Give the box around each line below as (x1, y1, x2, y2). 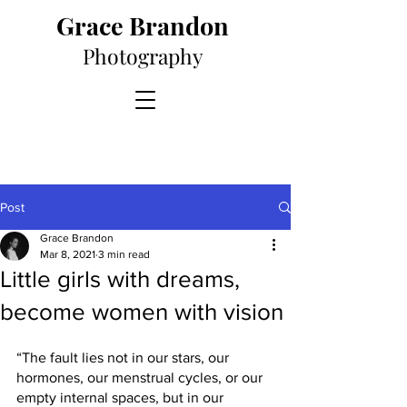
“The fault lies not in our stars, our (16, 350, 233, 365)
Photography (82, 42, 209, 70)
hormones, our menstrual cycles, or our (16, 370, 266, 385)
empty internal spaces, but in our (16, 390, 227, 405)
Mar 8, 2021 (40, 248, 95, 261)
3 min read (98, 248, 150, 261)
